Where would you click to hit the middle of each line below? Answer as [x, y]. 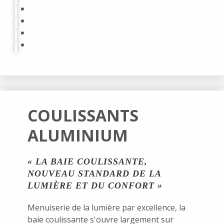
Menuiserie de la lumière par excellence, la [106, 207]
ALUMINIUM [78, 135]
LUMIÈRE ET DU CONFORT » [95, 185]
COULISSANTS [83, 115]
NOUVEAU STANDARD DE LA [94, 173]
